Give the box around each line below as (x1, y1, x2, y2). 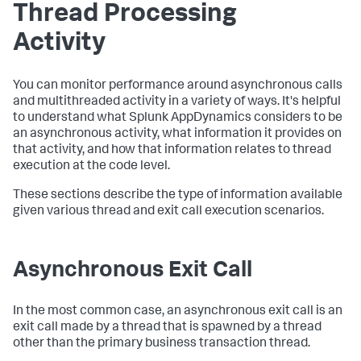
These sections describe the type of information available (13, 189, 342, 202)
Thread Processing (13, 2, 237, 28)
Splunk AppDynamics (129, 112, 251, 125)
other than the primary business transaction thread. (13, 338, 310, 351)
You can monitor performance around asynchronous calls (13, 80, 342, 93)
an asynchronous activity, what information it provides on (13, 128, 342, 141)
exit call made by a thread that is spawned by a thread (13, 322, 322, 334)
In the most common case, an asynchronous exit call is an (13, 305, 342, 318)
